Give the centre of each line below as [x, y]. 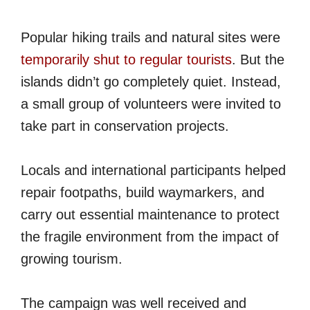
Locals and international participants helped [153, 170]
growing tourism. [72, 258]
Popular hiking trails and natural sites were [151, 37]
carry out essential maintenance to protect [150, 214]
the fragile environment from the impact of [150, 236]
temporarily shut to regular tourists [126, 59]
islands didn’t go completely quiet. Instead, [151, 81]
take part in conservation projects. [125, 126]
